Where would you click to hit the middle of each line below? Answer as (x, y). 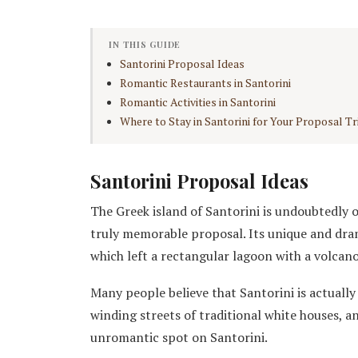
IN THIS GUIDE (145, 45)
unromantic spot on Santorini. (179, 338)
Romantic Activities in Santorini (198, 103)
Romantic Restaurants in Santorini (206, 84)
